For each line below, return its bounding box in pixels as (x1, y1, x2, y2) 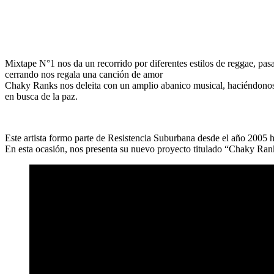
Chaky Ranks (5, 80, 57, 91)
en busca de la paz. (5, 91, 78, 102)
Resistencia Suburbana (108, 133, 195, 144)
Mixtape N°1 (5, 58, 57, 69)
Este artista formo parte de (5, 133, 108, 144)
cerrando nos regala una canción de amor (5, 69, 163, 80)
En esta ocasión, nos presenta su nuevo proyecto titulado (5, 144, 224, 155)
